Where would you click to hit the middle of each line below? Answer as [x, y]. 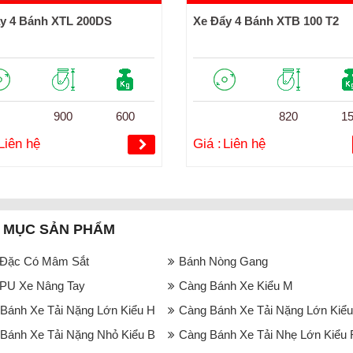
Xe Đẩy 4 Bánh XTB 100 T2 [266, 20]
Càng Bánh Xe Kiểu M [236, 285]
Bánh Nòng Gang [223, 261]
